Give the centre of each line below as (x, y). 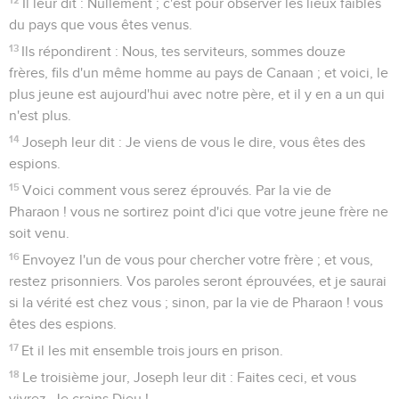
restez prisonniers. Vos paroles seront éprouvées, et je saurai (198, 281)
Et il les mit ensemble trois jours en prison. (153, 350)
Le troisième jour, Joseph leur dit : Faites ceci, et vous (190, 377)
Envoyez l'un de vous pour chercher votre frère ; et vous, (198, 260)
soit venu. (39, 233)
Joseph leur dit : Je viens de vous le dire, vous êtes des (194, 142)
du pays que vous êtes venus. (101, 24)
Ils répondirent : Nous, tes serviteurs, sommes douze (184, 51)
